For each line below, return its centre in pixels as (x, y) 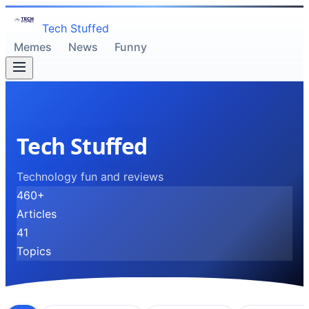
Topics (34, 251)
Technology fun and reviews (90, 176)
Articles (37, 213)
